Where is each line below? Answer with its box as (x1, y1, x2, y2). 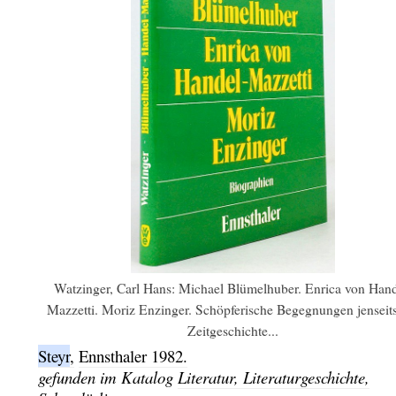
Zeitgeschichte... (187, 320, 278, 339)
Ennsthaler (78, 344, 151, 367)
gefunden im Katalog (37, 365, 178, 388)
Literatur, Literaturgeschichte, (177, 365, 369, 388)
